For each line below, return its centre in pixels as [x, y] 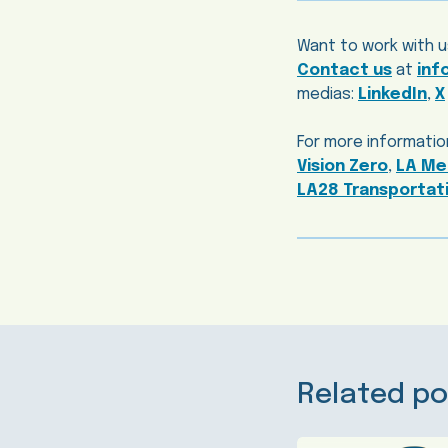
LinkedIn [392, 95]
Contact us [344, 71]
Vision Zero [342, 167]
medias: [327, 95]
